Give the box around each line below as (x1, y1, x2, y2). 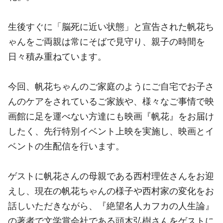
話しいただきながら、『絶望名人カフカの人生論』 (8, 200, 214, 211)
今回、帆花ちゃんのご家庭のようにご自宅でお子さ (8, 81, 214, 92)
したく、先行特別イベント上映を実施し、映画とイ (8, 125, 214, 136)
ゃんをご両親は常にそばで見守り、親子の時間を (8, 36, 205, 47)
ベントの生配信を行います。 (8, 140, 124, 151)
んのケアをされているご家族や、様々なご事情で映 (8, 96, 214, 107)
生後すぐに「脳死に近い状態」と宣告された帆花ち (8, 21, 214, 32)
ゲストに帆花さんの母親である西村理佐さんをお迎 (8, 170, 214, 181)
